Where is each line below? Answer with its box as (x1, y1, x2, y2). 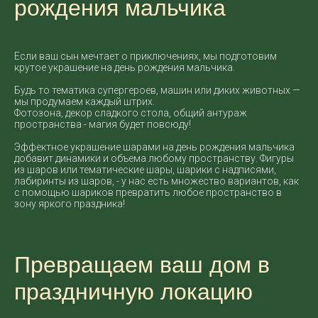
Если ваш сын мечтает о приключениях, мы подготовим (14, 50, 277, 62)
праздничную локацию (14, 279, 253, 305)
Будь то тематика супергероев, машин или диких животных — (14, 84, 300, 96)
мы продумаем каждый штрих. (14, 96, 155, 107)
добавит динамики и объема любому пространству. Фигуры (14, 153, 294, 164)
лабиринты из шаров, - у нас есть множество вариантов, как (14, 175, 299, 187)
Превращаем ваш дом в (14, 252, 270, 278)
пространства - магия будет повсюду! (14, 119, 191, 130)
